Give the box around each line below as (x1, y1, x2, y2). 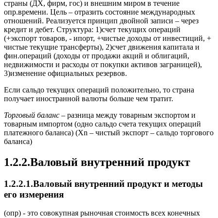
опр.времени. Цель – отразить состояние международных (4, 7, 195, 16)
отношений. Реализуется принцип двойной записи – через (4, 16, 199, 25)
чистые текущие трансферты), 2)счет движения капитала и (4, 42, 200, 51)
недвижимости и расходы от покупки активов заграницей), (4, 60, 202, 69)
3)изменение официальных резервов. (4, 69, 127, 77)
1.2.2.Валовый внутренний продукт (4, 155, 190, 168)
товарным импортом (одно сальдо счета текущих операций (4, 119, 201, 128)
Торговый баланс (4, 110, 59, 119)
